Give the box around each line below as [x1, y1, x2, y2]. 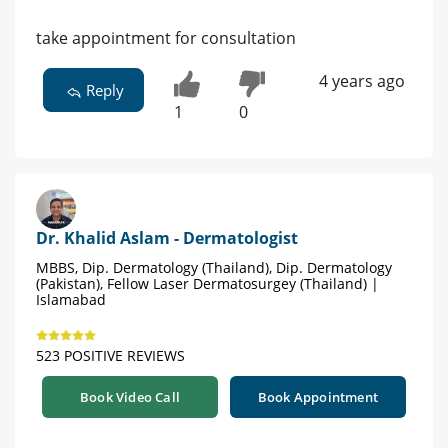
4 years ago [318, 70, 405, 93]
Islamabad [36, 290, 106, 310]
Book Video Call [80, 388, 180, 407]
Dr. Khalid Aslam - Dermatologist [36, 227, 298, 250]
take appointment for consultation [36, 27, 296, 50]
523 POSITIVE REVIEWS [36, 346, 185, 366]
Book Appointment [257, 388, 379, 407]
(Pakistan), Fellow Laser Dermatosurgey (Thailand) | [36, 274, 379, 294]
